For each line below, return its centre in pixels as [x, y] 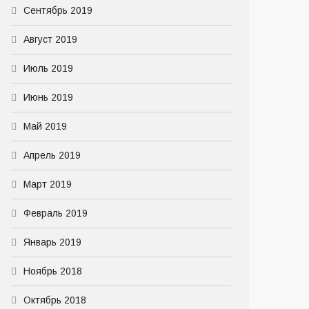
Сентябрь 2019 [58, 10]
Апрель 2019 [52, 155]
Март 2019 [48, 184]
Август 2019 [50, 39]
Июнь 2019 [48, 97]
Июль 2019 [48, 68]
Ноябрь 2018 [53, 271]
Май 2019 [45, 126]
